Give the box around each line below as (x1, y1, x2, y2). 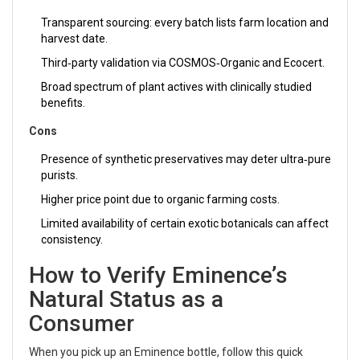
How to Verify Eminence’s (29, 261, 288, 288)
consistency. (41, 232, 103, 246)
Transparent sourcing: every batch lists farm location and (41, 15, 329, 29)
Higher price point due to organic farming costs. (41, 192, 280, 206)
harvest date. (41, 31, 108, 45)
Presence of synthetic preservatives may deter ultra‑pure (41, 152, 331, 166)
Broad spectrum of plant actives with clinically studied (41, 80, 312, 93)
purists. (41, 168, 78, 182)
